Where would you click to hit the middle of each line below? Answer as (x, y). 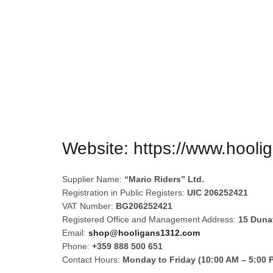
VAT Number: (89, 206)
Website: (98, 148)
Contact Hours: (92, 260)
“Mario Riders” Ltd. (164, 179)
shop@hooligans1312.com (144, 233)
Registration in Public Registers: (125, 193)
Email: (75, 233)
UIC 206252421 (218, 193)
